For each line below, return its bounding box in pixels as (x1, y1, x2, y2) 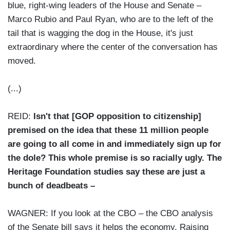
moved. (8, 56, 36, 66)
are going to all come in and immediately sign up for (8, 139, 221, 149)
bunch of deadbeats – (8, 181, 95, 191)
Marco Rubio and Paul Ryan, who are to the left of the (8, 14, 213, 25)
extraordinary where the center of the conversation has (8, 42, 218, 52)
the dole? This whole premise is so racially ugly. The (8, 153, 222, 163)
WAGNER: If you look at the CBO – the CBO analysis (8, 208, 213, 219)
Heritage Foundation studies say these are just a (8, 167, 205, 177)
